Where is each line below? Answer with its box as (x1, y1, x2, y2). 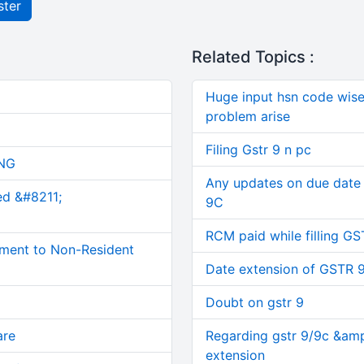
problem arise (205, 108, 290, 124)
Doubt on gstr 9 (205, 294, 304, 310)
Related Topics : (191, 47, 314, 67)
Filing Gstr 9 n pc (205, 141, 311, 158)
